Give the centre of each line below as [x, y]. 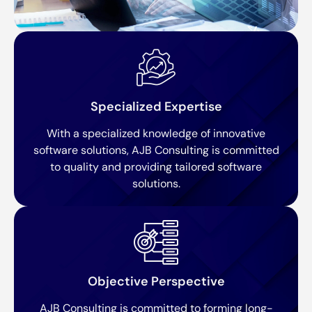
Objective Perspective [156, 282]
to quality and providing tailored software [156, 167]
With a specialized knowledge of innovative [156, 134]
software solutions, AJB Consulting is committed [156, 150]
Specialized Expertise [156, 107]
